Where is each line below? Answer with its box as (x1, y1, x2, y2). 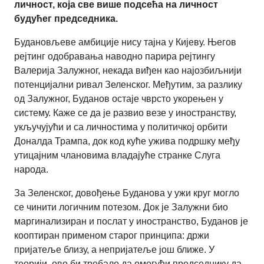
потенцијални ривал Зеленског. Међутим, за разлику (14, 80, 242, 90)
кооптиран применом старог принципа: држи (14, 230, 209, 241)
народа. (14, 164, 48, 175)
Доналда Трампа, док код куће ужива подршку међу (14, 136, 240, 147)
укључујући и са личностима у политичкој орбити (14, 122, 227, 133)
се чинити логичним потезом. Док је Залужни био (14, 202, 228, 213)
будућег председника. (14, 14, 118, 24)
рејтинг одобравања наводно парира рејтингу (14, 51, 215, 62)
